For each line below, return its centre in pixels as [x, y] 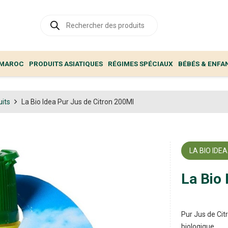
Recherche [58, 18]
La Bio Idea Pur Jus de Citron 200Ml [77, 102]
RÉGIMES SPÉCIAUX [140, 64]
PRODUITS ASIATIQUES [66, 64]
